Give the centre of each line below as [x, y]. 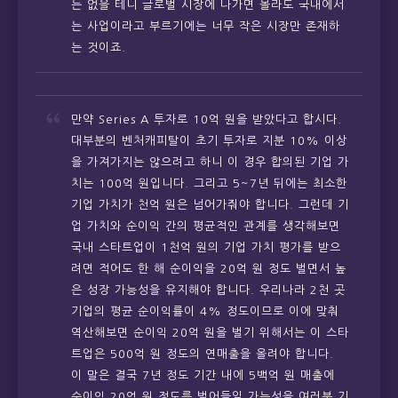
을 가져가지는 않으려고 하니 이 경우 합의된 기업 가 [210, 163]
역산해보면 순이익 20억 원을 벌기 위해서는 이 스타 [210, 333]
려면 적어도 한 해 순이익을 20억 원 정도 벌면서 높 [209, 269]
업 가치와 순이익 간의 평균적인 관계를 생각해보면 [206, 227]
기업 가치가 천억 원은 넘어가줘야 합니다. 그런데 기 [210, 205]
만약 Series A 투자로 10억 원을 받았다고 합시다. [207, 120]
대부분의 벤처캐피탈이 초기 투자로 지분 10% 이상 [209, 141]
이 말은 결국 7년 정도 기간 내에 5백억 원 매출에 [203, 376]
